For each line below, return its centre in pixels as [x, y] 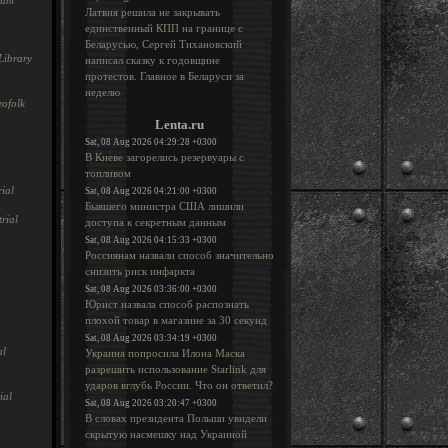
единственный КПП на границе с [164, 28]
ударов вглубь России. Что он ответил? [179, 385]
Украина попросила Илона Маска [165, 353]
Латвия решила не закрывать [152, 12]
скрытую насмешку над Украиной [166, 434]
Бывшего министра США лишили [164, 206]
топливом [108, 173]
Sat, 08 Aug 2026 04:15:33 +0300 [151, 240]
